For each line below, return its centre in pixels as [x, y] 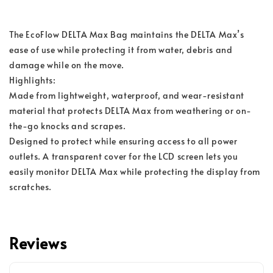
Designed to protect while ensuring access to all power [125, 141]
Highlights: [33, 80]
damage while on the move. [67, 65]
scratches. [30, 186]
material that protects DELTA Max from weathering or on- [131, 110]
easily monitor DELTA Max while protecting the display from [136, 171]
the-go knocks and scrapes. [69, 126]
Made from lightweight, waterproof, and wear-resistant [128, 95]
